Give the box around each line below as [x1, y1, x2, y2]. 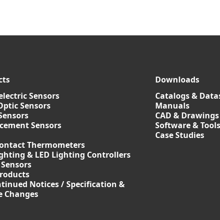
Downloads [155, 74, 199, 85]
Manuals [155, 100, 190, 111]
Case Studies [155, 130, 204, 140]
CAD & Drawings [155, 110, 219, 121]
